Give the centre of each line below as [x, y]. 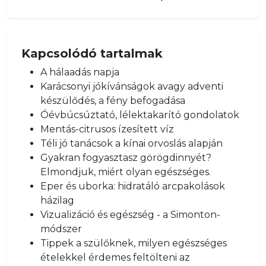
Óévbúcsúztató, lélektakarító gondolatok [140, 115]
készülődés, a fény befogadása [113, 101]
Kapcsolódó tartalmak [92, 53]
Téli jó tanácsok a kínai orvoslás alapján [132, 143]
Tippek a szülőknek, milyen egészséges [134, 243]
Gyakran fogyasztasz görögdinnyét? [126, 158]
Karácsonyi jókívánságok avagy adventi [132, 86]
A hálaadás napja [80, 72]
